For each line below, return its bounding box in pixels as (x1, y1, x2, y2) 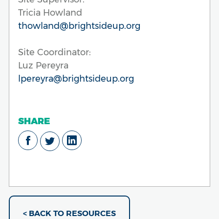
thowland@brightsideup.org (18, 20, 140, 31)
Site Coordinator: (18, 46, 91, 58)
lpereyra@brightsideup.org (18, 73, 134, 84)
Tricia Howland (18, 7, 82, 18)
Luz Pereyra (18, 60, 68, 71)
